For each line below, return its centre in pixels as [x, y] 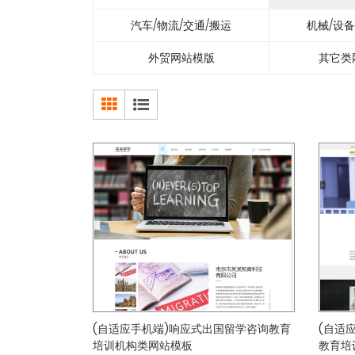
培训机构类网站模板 [143, 345]
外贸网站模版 [181, 58]
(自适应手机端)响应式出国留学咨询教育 [192, 329]
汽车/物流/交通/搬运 [181, 25]
